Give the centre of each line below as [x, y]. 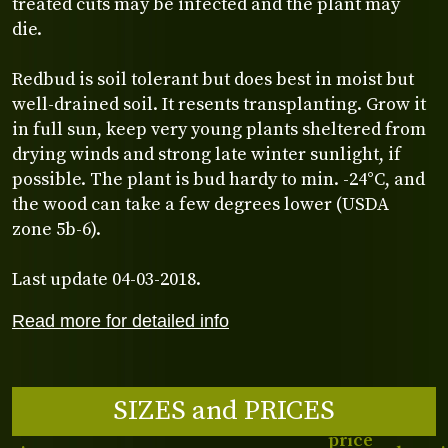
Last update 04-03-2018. [106, 279]
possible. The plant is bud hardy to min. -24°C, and [218, 179]
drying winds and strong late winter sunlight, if [206, 154]
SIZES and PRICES [224, 410]
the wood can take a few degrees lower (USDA [200, 204]
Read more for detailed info [120, 321]
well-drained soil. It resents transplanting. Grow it [219, 104]
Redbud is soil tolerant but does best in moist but [213, 79]
